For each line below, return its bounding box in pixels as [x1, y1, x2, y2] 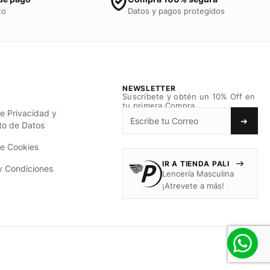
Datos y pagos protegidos [127, 7, 225, 16]
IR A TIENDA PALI [162, 159, 232, 169]
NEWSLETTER [122, 84, 176, 93]
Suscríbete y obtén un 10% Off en [122, 92, 256, 102]
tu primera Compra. [122, 101, 198, 111]
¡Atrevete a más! [162, 181, 225, 191]
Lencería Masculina [162, 169, 234, 179]
